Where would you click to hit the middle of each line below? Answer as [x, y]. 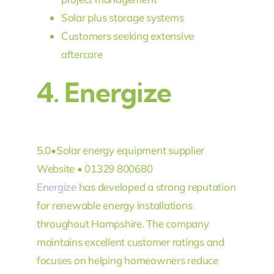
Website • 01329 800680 [94, 168]
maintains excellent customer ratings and [130, 242]
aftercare [82, 54]
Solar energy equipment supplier [130, 150]
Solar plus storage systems [122, 18]
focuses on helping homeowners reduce [127, 260]
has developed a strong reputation [156, 187]
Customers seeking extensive [128, 36]
